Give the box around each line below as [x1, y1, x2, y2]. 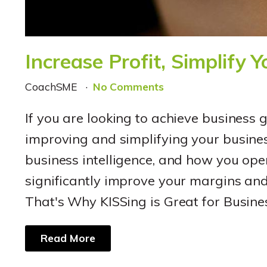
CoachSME [25, 80, 81, 94]
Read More [41, 231, 95, 245]
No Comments [92, 80, 164, 94]
